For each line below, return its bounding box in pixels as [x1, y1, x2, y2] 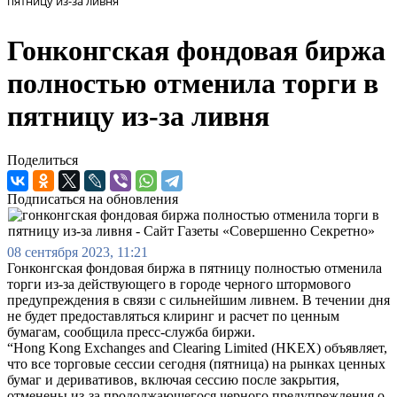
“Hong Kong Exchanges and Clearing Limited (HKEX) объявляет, [7, 339, 387, 355]
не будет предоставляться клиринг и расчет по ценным [7, 307, 339, 323]
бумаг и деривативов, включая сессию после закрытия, [7, 371, 339, 387]
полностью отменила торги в [7, 67, 378, 100]
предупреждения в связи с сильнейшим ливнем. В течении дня [7, 292, 390, 307]
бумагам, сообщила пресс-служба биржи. [7, 323, 255, 339]
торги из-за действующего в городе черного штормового [7, 276, 351, 292]
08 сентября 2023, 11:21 [7, 244, 148, 260]
